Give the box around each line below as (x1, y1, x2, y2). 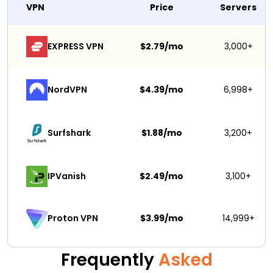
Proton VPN (48, 212, 98, 225)
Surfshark (48, 126, 93, 139)
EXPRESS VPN (48, 40, 104, 52)
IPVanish (48, 169, 86, 182)
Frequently (60, 247, 158, 272)
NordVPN (48, 83, 87, 96)
